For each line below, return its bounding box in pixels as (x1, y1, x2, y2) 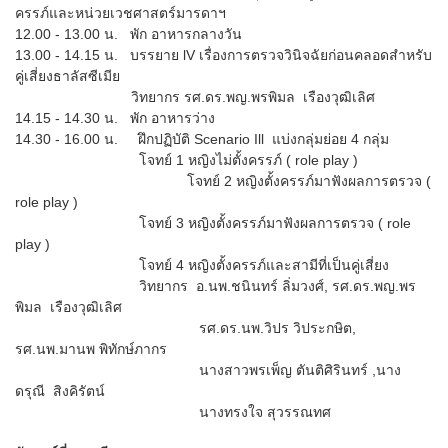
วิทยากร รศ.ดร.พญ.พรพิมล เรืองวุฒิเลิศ (15, 88, 375, 105)
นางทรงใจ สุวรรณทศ (15, 403, 331, 420)
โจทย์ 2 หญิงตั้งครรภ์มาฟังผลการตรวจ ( (15, 172, 431, 189)
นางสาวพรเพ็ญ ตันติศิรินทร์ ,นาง (15, 361, 401, 378)
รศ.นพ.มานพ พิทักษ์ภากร (15, 340, 167, 357)
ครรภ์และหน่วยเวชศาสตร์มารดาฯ (15, 4, 226, 21)
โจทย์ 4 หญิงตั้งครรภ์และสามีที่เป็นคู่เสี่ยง (15, 256, 389, 273)
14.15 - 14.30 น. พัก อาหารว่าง (15, 109, 215, 126)
